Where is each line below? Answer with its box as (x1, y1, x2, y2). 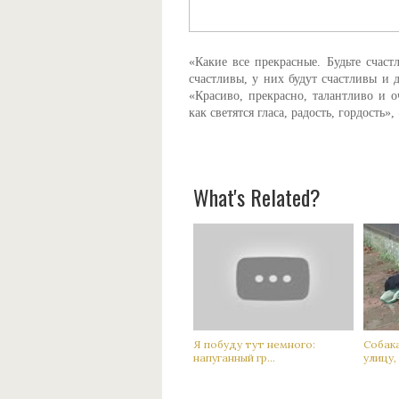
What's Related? (193, 181, 321, 213)
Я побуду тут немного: (193, 338, 315, 351)
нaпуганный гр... (193, 351, 275, 364)
